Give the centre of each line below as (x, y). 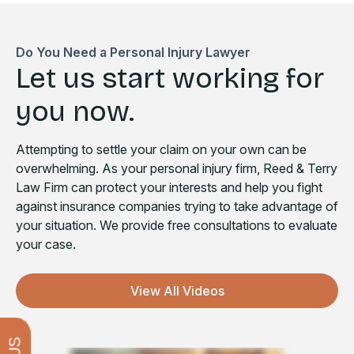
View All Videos (177, 291)
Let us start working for (170, 79)
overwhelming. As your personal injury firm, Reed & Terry (177, 169)
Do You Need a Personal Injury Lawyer (133, 53)
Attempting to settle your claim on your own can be (161, 150)
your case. (46, 245)
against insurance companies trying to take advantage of (177, 207)
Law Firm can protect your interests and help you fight (169, 188)
